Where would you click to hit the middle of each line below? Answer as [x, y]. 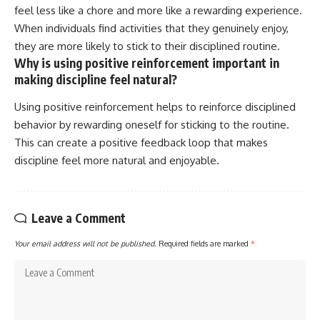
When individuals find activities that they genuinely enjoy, [151, 29]
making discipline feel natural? [96, 80]
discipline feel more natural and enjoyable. [117, 160]
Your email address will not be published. [85, 243]
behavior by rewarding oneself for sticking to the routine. [152, 124]
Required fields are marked [205, 243]
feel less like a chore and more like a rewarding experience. [158, 11]
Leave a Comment [79, 217]
